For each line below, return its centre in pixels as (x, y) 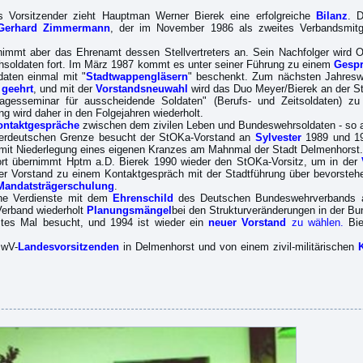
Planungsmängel (129, 210)
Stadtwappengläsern (137, 77)
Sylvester (278, 137)
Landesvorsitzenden (68, 247)
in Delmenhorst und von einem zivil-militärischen (239, 247)
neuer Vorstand (248, 222)
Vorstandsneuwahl (143, 89)
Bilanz (331, 16)
